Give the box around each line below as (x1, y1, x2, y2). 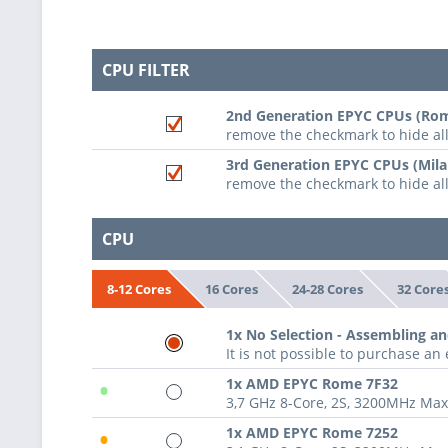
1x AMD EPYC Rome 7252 (226, 423, 398, 443)
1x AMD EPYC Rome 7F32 (226, 374, 398, 394)
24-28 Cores (291, 279, 363, 298)
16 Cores (204, 279, 258, 298)
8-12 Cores (107, 280, 171, 299)
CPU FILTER (102, 58, 190, 81)
